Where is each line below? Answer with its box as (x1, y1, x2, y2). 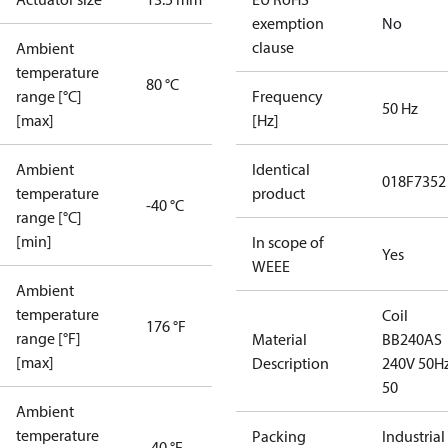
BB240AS (382, 329, 442, 349)
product (252, 183, 305, 203)
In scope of (252, 232, 324, 252)
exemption (252, 13, 324, 33)
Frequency (252, 86, 323, 106)
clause (252, 37, 294, 57)
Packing (252, 426, 306, 446)
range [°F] (16, 328, 81, 348)
